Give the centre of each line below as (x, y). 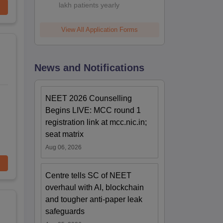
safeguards (65, 211)
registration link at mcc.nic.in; (96, 122)
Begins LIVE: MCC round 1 (93, 110)
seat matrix (65, 134)
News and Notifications (90, 67)
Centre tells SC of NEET (89, 175)
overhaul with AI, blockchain (95, 187)
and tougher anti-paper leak (94, 199)
